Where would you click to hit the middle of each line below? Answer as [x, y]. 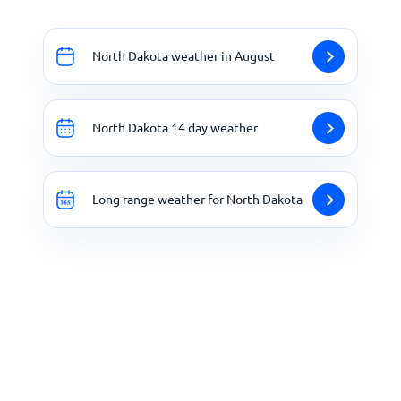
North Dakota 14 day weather [175, 128]
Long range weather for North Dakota [197, 199]
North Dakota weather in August [183, 56]
